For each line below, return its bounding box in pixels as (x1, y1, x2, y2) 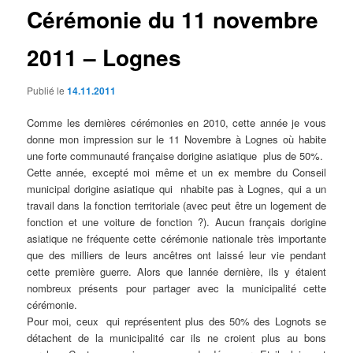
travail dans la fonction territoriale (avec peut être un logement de (27, 198, 326, 213)
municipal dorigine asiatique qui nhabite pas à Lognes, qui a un (27, 181, 326, 196)
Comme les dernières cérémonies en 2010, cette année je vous (27, 115, 326, 130)
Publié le (27, 83, 68, 97)
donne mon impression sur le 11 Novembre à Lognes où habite (27, 132, 326, 147)
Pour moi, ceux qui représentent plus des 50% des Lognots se (27, 314, 326, 329)
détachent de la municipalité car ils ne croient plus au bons (27, 330, 326, 345)
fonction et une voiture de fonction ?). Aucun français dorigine (27, 214, 326, 229)
